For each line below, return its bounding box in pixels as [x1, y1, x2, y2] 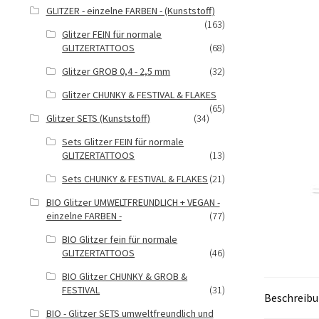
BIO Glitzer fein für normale [62, 233, 178, 246]
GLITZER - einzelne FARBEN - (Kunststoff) [46, 4, 215, 17]
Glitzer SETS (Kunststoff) [46, 112, 150, 125]
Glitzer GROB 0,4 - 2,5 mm [62, 65, 171, 78]
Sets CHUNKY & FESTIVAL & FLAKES [62, 172, 209, 185]
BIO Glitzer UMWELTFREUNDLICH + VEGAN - [46, 196, 220, 209]
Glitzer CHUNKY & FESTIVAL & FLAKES [62, 88, 217, 101]
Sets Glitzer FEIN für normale [62, 135, 184, 148]
